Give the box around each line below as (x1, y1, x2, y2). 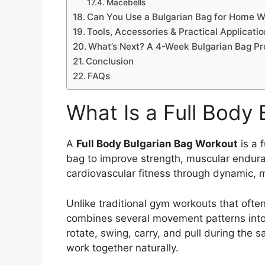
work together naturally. (66, 241, 179, 254)
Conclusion (86, 56, 134, 67)
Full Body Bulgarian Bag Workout (76, 138, 238, 150)
